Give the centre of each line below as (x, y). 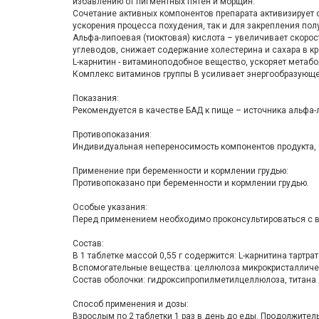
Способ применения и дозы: (131, 304)
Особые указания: (110, 207)
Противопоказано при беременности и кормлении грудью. (191, 183)
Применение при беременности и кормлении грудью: (181, 171)
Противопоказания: (112, 135)
